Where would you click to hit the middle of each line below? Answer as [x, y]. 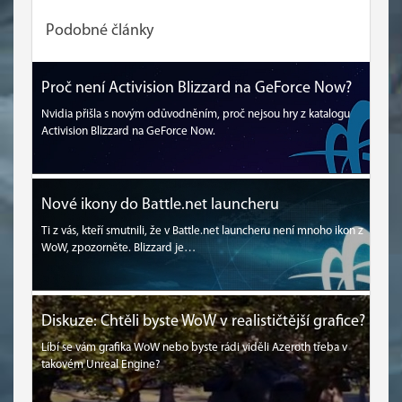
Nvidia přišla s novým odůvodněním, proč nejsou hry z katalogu [196, 114]
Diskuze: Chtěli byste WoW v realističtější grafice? [203, 321]
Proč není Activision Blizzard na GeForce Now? [197, 88]
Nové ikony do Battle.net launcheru [160, 205]
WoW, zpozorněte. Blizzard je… [118, 248]
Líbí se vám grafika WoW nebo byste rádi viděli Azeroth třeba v [194, 347]
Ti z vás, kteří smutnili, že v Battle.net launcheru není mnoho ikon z [202, 231]
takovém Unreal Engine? [100, 364]
